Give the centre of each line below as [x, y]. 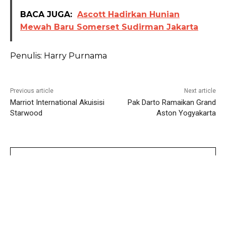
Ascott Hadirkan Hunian [128, 15]
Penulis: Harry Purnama [59, 56]
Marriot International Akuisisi [57, 103]
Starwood [26, 113]
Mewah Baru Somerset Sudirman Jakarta [109, 27]
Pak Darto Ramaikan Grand [172, 103]
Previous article [32, 91]
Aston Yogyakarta [186, 113]
